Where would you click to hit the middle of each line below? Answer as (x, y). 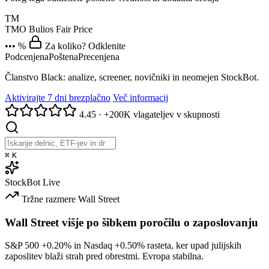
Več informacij (141, 97)
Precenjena (99, 56)
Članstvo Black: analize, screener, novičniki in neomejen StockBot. (132, 77)
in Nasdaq (93, 246)
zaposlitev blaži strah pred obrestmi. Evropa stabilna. (104, 256)
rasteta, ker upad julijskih (193, 246)
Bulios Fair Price (61, 29)
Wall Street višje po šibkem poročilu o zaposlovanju (131, 222)
